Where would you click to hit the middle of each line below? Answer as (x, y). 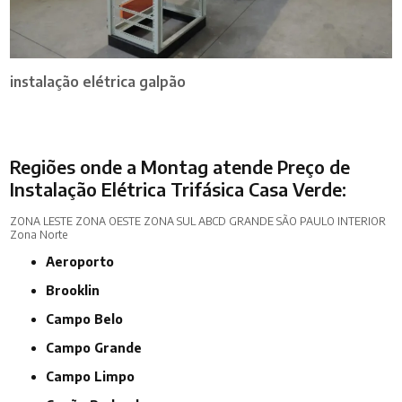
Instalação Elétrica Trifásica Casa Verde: (179, 189)
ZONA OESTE (109, 222)
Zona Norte (39, 235)
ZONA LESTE (42, 222)
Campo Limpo (95, 377)
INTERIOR (362, 222)
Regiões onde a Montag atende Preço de (180, 167)
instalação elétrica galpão (98, 82)
